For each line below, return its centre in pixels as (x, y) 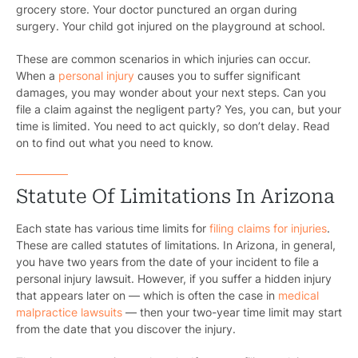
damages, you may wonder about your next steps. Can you (171, 93)
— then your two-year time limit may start (232, 312)
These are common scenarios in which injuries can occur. (163, 59)
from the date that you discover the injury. (126, 329)
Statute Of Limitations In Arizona (175, 197)
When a (37, 76)
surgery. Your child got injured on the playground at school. (171, 26)
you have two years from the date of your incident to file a (167, 262)
